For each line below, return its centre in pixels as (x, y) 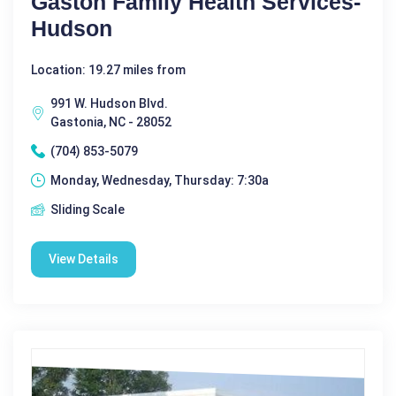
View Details (84, 259)
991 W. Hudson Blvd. (109, 103)
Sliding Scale (88, 209)
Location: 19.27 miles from (108, 69)
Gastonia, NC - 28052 (111, 122)
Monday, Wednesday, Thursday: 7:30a (160, 180)
